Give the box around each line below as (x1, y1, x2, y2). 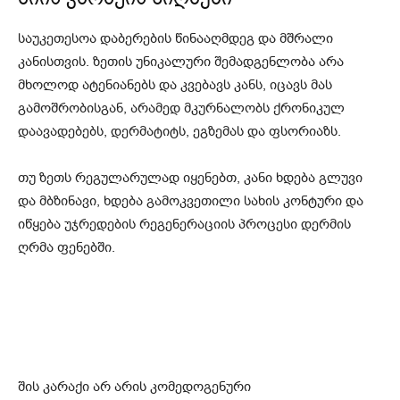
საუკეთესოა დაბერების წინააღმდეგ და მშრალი (18, 29, 333, 48)
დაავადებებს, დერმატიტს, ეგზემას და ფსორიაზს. (18, 122, 341, 141)
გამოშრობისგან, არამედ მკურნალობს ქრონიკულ (18, 99, 345, 118)
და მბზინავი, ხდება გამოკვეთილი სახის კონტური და (18, 192, 363, 211)
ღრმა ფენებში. (18, 238, 115, 257)
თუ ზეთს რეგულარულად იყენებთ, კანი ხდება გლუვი (18, 169, 362, 187)
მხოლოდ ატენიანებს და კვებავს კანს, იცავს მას (18, 76, 332, 95)
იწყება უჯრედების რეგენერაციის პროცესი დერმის (18, 215, 351, 234)
